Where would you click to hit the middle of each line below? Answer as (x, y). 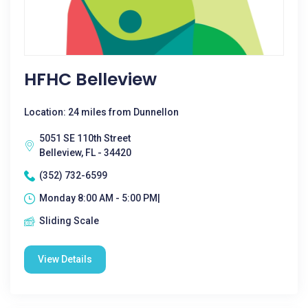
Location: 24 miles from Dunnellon (101, 112)
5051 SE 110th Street (85, 138)
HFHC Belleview (90, 79)
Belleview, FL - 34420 (85, 153)
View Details (65, 259)
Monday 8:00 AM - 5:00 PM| (100, 198)
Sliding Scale (69, 221)
